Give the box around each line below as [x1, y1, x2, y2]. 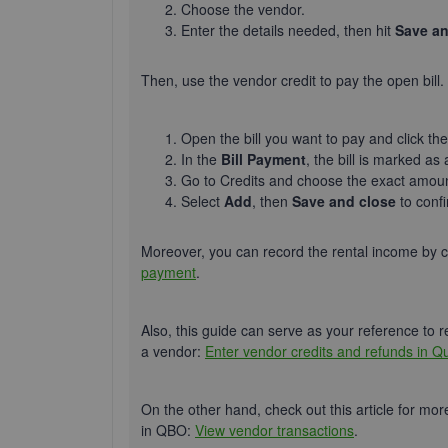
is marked [359, 149, 421, 169]
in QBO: [141, 420, 195, 440]
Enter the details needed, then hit [181, 20, 395, 40]
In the [181, 149, 221, 169]
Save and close [292, 191, 400, 211]
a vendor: [141, 341, 205, 361]
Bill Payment [221, 149, 306, 169]
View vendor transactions [195, 420, 354, 440]
